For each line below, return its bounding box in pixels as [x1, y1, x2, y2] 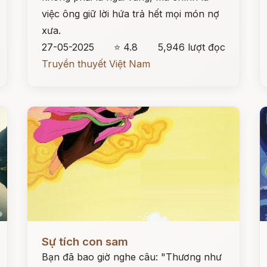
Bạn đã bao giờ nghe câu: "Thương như [42, 251, 222, 263]
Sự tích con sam [42, 235, 129, 249]
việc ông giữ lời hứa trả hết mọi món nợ [42, 8, 220, 20]
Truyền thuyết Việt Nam [42, 58, 151, 70]
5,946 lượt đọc [157, 41, 225, 53]
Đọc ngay [27, 226, 72, 238]
